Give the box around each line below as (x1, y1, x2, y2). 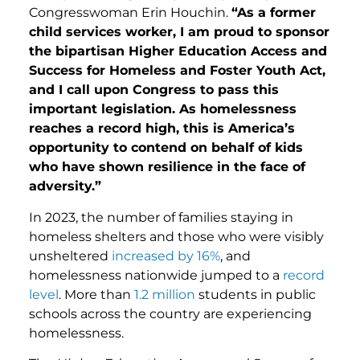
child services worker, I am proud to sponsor (29, 24, 329, 40)
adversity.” (29, 178, 101, 194)
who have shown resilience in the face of (29, 159, 305, 175)
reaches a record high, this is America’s (29, 121, 295, 137)
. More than (59, 286, 134, 302)
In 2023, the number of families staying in (29, 209, 293, 225)
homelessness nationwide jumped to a (29, 267, 283, 283)
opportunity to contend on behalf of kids (29, 140, 303, 156)
